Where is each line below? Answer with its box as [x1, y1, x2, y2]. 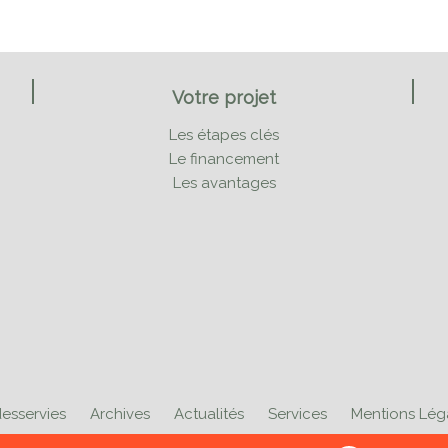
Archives [90, 404, 150, 423]
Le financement [169, 150, 279, 168]
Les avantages [172, 174, 276, 192]
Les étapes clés [169, 126, 279, 144]
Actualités [174, 404, 244, 423]
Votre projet [172, 87, 276, 108]
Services [268, 404, 327, 423]
